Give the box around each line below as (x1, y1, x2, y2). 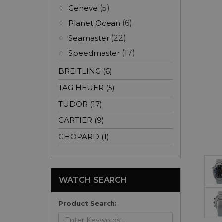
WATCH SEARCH (59, 175, 127, 185)
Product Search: (58, 199, 117, 207)
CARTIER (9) (58, 115, 104, 125)
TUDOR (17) (58, 99, 102, 109)
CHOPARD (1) (58, 132, 109, 141)
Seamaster (68, 33, 109, 43)
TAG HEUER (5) (58, 83, 115, 92)
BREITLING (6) (58, 66, 112, 76)
